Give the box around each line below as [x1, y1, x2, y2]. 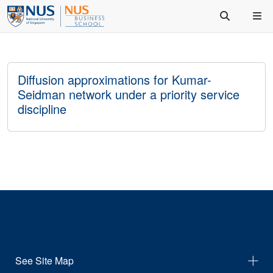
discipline [18, 100, 66, 118]
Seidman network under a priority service [18, 85, 239, 103]
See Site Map [15, 253, 74, 268]
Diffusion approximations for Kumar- [18, 71, 211, 88]
